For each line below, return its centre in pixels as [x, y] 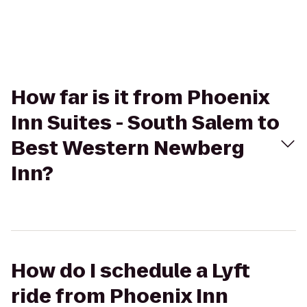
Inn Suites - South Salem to [145, 123]
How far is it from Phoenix [140, 98]
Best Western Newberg [128, 148]
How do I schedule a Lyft [131, 271]
